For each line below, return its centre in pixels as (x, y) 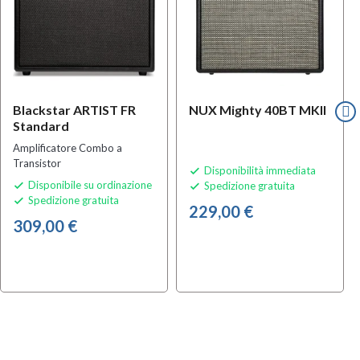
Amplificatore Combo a (67, 147)
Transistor (37, 163)
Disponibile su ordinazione (90, 184)
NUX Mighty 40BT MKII (258, 109)
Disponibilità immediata (260, 170)
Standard (41, 125)
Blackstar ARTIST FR (74, 109)
